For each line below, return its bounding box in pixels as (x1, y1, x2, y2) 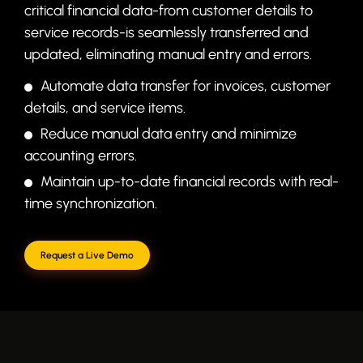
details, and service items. (23, 99, 186, 117)
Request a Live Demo (40, 250, 134, 262)
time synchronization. (23, 194, 157, 213)
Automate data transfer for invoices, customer (40, 77, 331, 96)
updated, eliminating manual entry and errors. (23, 45, 312, 64)
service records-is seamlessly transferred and (23, 23, 309, 42)
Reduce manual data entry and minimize (40, 125, 297, 143)
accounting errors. (23, 147, 137, 165)
